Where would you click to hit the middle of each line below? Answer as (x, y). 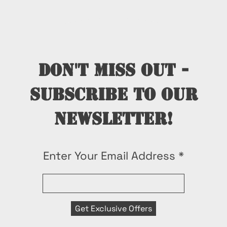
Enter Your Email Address (109, 156)
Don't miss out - (113, 70)
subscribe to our (113, 94)
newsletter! (113, 119)
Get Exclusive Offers (113, 209)
